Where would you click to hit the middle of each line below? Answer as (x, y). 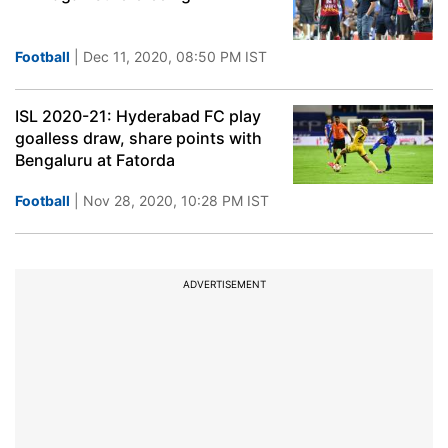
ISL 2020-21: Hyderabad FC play (138, 116)
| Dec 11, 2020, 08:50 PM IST (168, 56)
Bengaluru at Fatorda (95, 160)
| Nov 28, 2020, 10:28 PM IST (169, 200)
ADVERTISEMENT (224, 284)
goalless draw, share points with (138, 138)
